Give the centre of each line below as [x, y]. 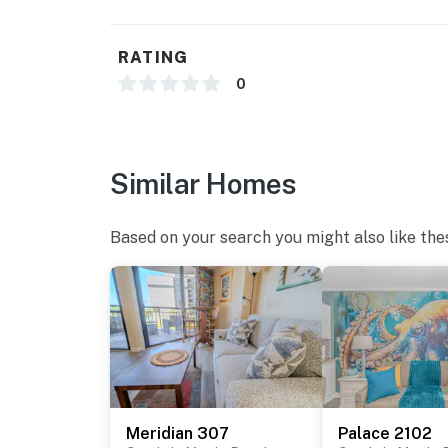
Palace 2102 [385, 434]
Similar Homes [203, 184]
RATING [153, 58]
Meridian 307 [177, 434]
